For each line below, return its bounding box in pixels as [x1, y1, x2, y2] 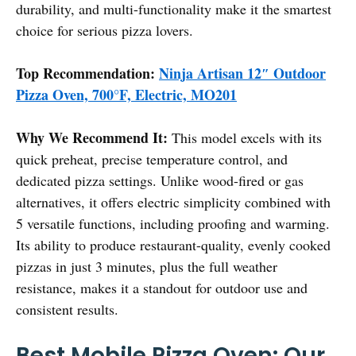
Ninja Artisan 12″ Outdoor [159, 62, 326, 83]
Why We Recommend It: [16, 126, 168, 148]
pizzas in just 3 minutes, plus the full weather [16, 256, 277, 276]
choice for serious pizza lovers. [16, 20, 193, 40]
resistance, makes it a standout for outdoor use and [16, 277, 308, 297]
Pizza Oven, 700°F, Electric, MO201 [16, 83, 237, 105]
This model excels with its [168, 127, 322, 147]
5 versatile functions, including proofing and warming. [16, 213, 330, 233]
